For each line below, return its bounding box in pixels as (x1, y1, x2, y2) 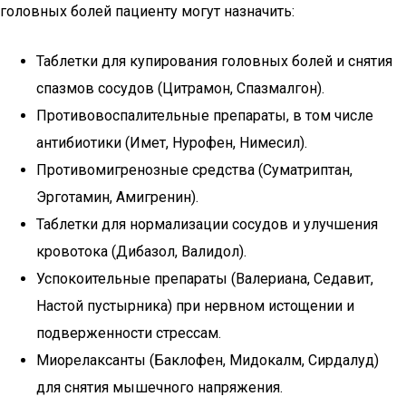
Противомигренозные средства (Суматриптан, (36, 161, 353, 179)
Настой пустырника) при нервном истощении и (36, 297, 354, 314)
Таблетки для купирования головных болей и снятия (36, 53, 392, 70)
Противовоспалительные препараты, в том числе (36, 107, 373, 124)
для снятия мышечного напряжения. (36, 379, 283, 396)
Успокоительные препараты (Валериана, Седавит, (36, 270, 373, 287)
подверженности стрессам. (36, 324, 221, 342)
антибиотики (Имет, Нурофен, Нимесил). (36, 134, 307, 151)
